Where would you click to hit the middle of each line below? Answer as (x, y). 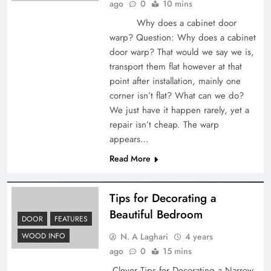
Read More (130, 158)
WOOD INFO (44, 236)
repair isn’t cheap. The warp (164, 124)
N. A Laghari (144, 236)
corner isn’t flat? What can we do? (176, 95)
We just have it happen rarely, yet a (179, 110)
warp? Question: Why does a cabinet (182, 37)
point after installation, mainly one (175, 81)
